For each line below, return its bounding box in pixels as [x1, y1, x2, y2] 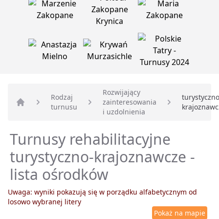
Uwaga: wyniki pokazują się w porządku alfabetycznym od [8, 187, 197, 197]
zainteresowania [103, 97, 156, 107]
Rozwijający [103, 88, 140, 97]
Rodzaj [51, 92, 73, 102]
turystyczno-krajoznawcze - [10, 147, 195, 167]
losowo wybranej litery [8, 197, 81, 207]
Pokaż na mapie [154, 208, 205, 218]
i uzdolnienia [103, 107, 145, 117]
